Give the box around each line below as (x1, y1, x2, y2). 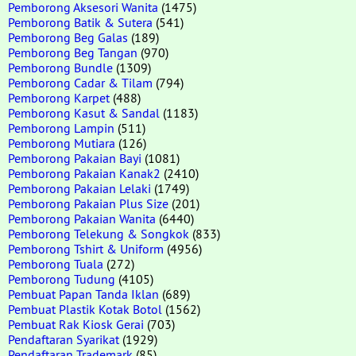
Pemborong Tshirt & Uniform (8, 240, 164, 257)
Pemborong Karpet (8, 89, 110, 106)
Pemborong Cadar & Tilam (8, 74, 153, 91)
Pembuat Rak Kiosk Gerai (8, 315, 144, 332)
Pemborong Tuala (8, 255, 103, 272)
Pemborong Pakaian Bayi (8, 149, 141, 166)
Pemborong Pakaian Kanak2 (8, 164, 161, 181)
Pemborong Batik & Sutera (8, 14, 153, 30)
